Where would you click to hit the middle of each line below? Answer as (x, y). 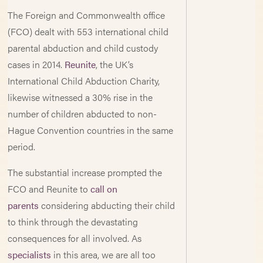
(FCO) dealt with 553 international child (88, 31)
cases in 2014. (36, 64)
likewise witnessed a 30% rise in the (80, 97)
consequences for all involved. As (75, 238)
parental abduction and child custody (83, 48)
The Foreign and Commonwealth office (87, 15)
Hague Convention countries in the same (91, 130)
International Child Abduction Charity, (84, 81)
